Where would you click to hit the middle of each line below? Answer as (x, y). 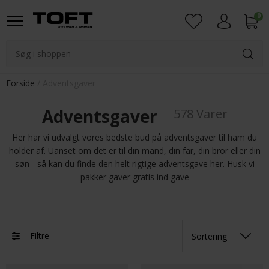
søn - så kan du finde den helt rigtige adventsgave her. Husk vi (134, 164)
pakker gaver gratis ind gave (134, 177)
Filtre (40, 236)
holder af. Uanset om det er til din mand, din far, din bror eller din (134, 150)
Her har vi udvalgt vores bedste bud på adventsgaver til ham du (134, 137)
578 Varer (200, 114)
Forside (20, 83)
